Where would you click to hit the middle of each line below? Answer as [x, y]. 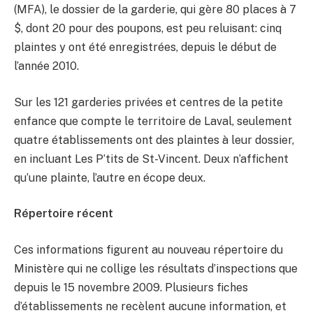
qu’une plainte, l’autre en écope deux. [110, 177]
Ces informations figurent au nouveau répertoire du [148, 250]
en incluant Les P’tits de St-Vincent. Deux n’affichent [151, 159]
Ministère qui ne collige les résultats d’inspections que [156, 269]
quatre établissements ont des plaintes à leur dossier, [154, 140]
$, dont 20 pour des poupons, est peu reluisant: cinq [148, 29]
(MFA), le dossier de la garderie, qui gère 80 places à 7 [155, 10]
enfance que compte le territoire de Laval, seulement [153, 121]
